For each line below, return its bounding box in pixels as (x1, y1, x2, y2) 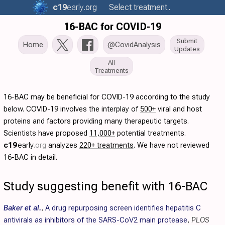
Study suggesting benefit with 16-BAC (4, 179, 207, 193)
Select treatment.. (107, 3, 172, 12)
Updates (174, 45, 200, 53)
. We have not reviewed (133, 141, 209, 150)
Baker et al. (4, 203, 41, 212)
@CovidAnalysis (107, 40, 161, 49)
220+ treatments (79, 141, 134, 150)
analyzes (46, 141, 79, 150)
